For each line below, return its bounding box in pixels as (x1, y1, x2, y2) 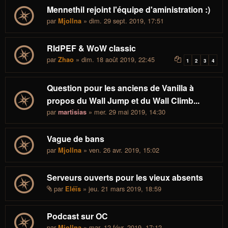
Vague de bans (47, 133, 104, 145)
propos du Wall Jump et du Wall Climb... (47, 94, 199, 106)
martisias (58, 107, 87, 117)
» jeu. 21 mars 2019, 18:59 (81, 184, 161, 194)
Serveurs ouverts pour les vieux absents (47, 172, 203, 184)
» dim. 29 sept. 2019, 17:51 (81, 15, 164, 25)
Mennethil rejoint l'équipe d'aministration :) (47, 3, 210, 15)
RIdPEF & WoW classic (47, 42, 136, 54)
